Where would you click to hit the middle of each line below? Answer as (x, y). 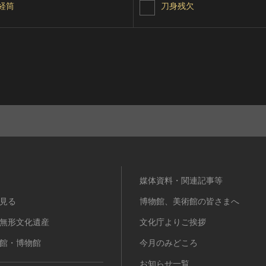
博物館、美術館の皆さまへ (189, 201)
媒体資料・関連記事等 (181, 180)
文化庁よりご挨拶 (173, 222)
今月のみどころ (169, 243)
